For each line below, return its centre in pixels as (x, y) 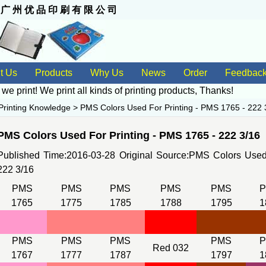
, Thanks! (214, 91)
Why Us (107, 73)
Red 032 (171, 248)
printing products (160, 91)
